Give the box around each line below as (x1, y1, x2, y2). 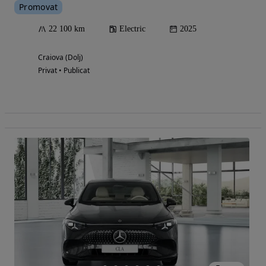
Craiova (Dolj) (38, 52, 83, 62)
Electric (119, 24, 145, 33)
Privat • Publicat (38, 65, 90, 75)
